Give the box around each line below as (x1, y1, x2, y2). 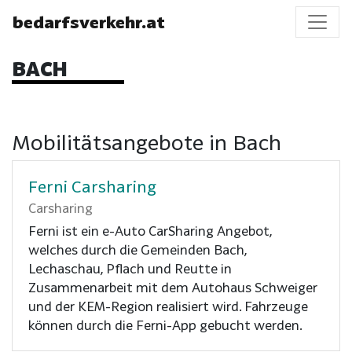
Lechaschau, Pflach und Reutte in (28, 260, 232, 276)
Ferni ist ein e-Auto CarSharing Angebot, (28, 222, 272, 238)
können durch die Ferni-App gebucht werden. (28, 317, 302, 332)
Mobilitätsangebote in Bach (12, 129, 281, 154)
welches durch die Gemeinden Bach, (28, 241, 247, 257)
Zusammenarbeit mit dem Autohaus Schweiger (28, 279, 317, 295)
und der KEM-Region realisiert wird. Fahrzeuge (28, 298, 308, 313)
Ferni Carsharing (28, 176, 156, 196)
